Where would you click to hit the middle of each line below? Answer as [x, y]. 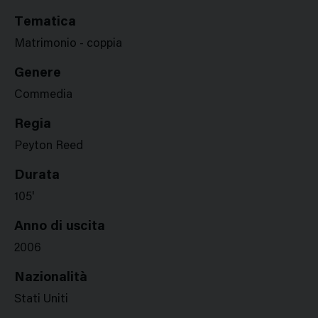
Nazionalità [51, 278]
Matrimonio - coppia [68, 44]
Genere [38, 73]
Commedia [43, 95]
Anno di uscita [60, 227]
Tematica [45, 22]
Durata [37, 176]
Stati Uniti [41, 300]
